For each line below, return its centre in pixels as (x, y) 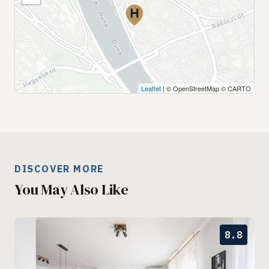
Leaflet (151, 88)
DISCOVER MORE (59, 168)
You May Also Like (71, 189)
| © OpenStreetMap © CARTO (206, 88)
